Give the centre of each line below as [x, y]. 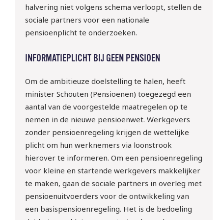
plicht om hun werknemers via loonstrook [98, 145]
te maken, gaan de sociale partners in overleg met [113, 183]
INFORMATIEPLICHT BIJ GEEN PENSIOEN [92, 58]
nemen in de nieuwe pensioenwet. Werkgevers [107, 119]
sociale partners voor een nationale [87, 20]
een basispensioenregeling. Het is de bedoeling [108, 208]
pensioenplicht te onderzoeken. [81, 33]
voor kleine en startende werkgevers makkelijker [112, 170]
